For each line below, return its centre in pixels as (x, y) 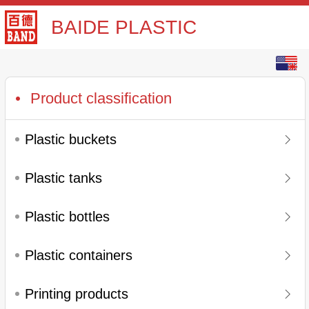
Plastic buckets (71, 140)
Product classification (101, 98)
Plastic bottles (67, 217)
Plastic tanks (63, 178)
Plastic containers (79, 256)
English (241, 62)
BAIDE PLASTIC (124, 28)
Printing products (77, 294)
